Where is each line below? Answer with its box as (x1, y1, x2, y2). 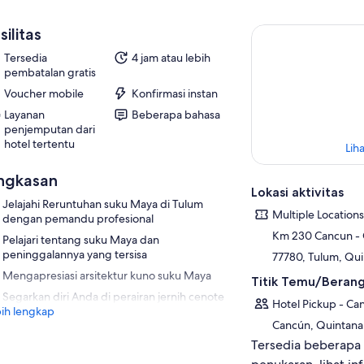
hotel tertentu (3, 136, 75, 151)
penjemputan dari (3, 122, 95, 136)
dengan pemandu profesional (2, 211, 154, 226)
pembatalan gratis (3, 65, 96, 80)
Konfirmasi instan (131, 86, 218, 101)
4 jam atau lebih (131, 50, 210, 65)
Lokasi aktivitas (251, 184, 344, 201)
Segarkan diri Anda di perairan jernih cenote (2, 289, 224, 304)
